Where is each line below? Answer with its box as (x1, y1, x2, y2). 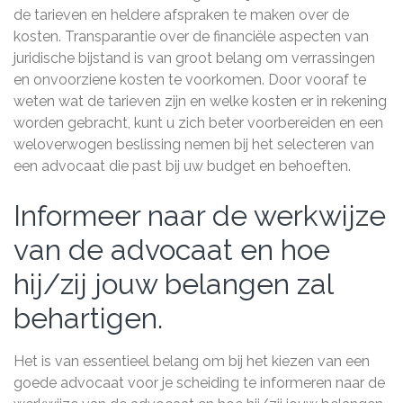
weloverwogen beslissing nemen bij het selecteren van (13, 136, 374, 153)
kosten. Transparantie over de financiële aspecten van (13, 28, 369, 45)
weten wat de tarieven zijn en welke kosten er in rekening (13, 93, 387, 110)
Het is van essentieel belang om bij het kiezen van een (13, 353, 370, 370)
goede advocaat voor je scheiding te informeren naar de (13, 374, 385, 391)
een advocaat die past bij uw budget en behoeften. (13, 157, 351, 175)
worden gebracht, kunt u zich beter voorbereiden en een (13, 114, 383, 131)
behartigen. (13, 301, 163, 335)
